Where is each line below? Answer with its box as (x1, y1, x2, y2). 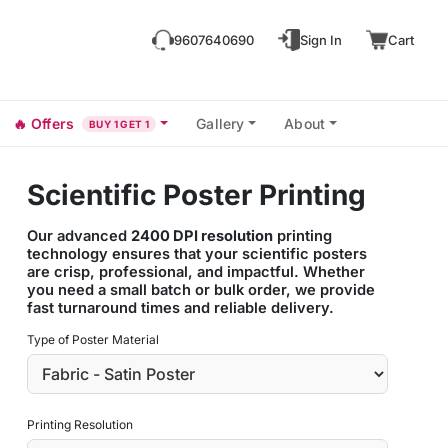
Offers (31, 115, 74, 132)
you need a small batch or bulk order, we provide (26, 281, 375, 299)
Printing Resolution (26, 417, 133, 432)
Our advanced (26, 227, 131, 245)
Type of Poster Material (26, 332, 159, 347)
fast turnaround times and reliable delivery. (26, 299, 334, 317)
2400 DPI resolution (130, 227, 273, 245)
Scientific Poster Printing (26, 178, 366, 212)
